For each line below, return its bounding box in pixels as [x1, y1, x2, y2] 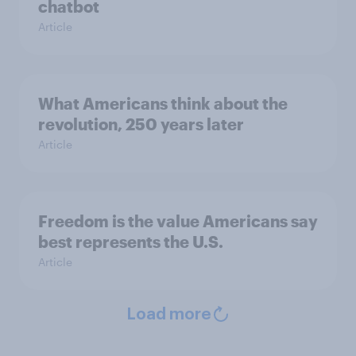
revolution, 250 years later [38, 114, 244, 134]
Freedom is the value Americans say [38, 211, 318, 231]
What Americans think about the [38, 94, 288, 114]
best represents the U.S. [38, 232, 223, 252]
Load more [126, 307, 211, 323]
